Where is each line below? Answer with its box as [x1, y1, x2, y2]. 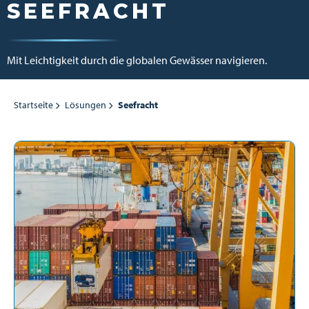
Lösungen [65, 99, 106, 111]
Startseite [14, 99, 53, 111]
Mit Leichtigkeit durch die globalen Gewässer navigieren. [7, 53, 267, 67]
